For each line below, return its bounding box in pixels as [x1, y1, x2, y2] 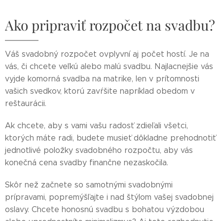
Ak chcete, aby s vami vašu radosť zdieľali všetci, [5, 121, 188, 130]
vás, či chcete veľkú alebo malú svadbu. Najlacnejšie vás [5, 62, 213, 71]
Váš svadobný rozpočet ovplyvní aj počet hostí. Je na [5, 49, 209, 59]
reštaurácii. [5, 99, 46, 108]
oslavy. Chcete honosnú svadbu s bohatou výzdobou [5, 205, 204, 214]
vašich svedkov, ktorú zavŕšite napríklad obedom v [5, 86, 195, 96]
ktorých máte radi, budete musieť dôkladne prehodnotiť [5, 133, 216, 143]
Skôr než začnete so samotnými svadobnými [5, 180, 173, 189]
